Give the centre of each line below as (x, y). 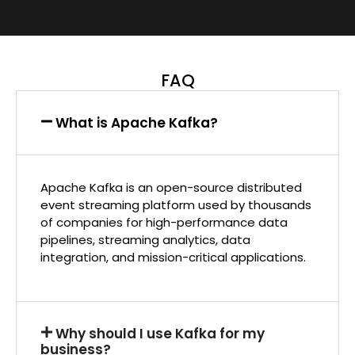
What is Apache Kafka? (137, 123)
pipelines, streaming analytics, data (145, 240)
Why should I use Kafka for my (160, 334)
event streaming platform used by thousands (176, 205)
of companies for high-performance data (164, 223)
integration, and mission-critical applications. (173, 258)
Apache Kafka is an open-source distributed (171, 188)
